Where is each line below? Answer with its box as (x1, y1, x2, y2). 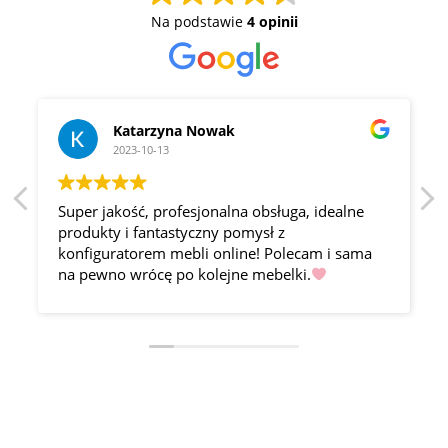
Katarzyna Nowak (113, 121, 235, 140)
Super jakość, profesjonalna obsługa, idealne (58, 201, 364, 221)
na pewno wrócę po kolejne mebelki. (58, 264, 311, 284)
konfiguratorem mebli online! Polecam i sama (58, 243, 372, 263)
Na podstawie (150, 12, 247, 31)
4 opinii (246, 12, 298, 31)
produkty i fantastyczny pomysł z (58, 222, 285, 242)
